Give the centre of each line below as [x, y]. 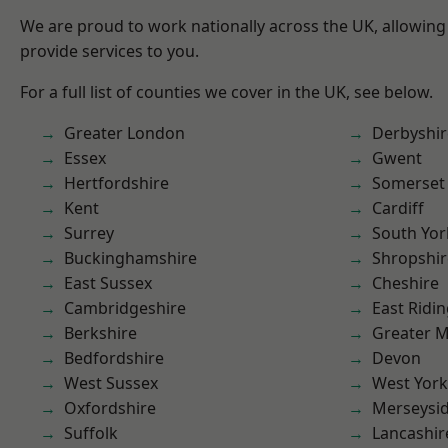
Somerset [408, 183]
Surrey [89, 233]
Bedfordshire [114, 358]
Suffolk [91, 433]
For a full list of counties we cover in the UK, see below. [226, 92]
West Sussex [111, 383]
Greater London [124, 133]
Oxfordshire [110, 408]
